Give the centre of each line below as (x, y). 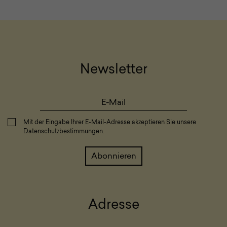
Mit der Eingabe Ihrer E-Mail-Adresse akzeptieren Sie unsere (110, 123)
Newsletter (113, 71)
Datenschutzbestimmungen (63, 132)
